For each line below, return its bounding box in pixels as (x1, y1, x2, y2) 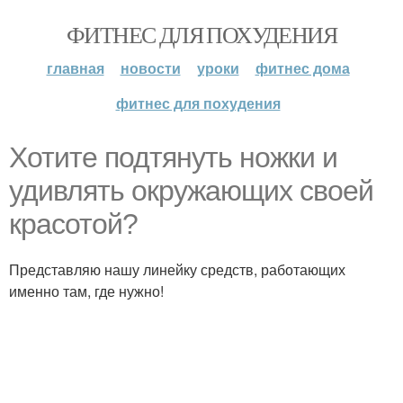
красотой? (9, 208, 138, 240)
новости (120, 58, 181, 78)
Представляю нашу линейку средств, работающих (9, 259, 345, 280)
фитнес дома (255, 58, 350, 78)
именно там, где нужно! (9, 281, 164, 301)
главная (46, 58, 104, 78)
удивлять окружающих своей (9, 175, 373, 207)
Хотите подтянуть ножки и (9, 141, 337, 174)
